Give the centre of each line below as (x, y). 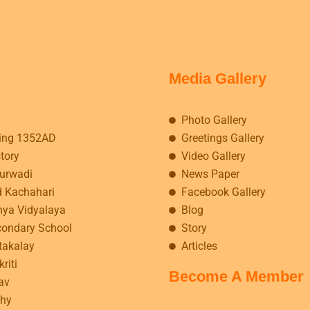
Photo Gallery (214, 120)
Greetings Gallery (222, 138)
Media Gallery (218, 79)
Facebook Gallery (223, 192)
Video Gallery (213, 156)
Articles (199, 246)
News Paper (210, 174)
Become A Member (236, 276)
